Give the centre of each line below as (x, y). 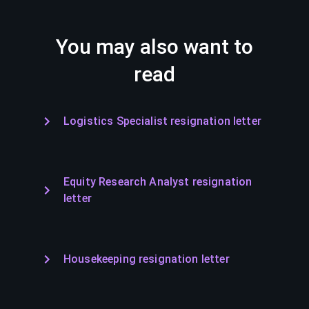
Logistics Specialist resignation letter (162, 121)
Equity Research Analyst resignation (158, 182)
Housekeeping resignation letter (147, 259)
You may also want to (154, 47)
